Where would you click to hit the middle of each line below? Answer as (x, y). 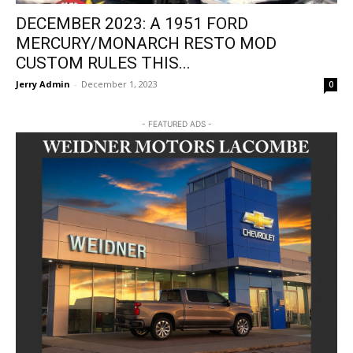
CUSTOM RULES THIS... (103, 63)
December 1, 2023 (119, 84)
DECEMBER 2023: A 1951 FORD (132, 24)
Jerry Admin (43, 84)
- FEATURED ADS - (176, 124)
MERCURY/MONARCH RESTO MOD (146, 44)
